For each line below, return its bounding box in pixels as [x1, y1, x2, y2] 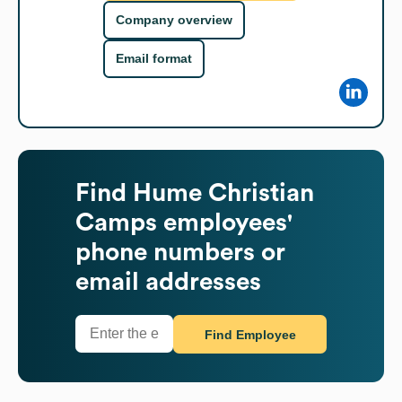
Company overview [116, 13, 232, 28]
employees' [157, 209, 293, 235]
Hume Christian [133, 179, 314, 205]
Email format [116, 51, 192, 66]
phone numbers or [75, 239, 285, 265]
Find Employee [204, 328, 296, 343]
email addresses [75, 268, 261, 294]
